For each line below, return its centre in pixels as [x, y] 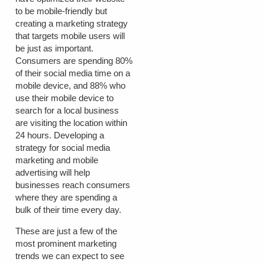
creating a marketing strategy [72, 24]
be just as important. [54, 49]
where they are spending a [66, 198]
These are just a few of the [66, 231]
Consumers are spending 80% [74, 61]
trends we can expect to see [70, 256]
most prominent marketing [66, 243]
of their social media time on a [73, 73]
